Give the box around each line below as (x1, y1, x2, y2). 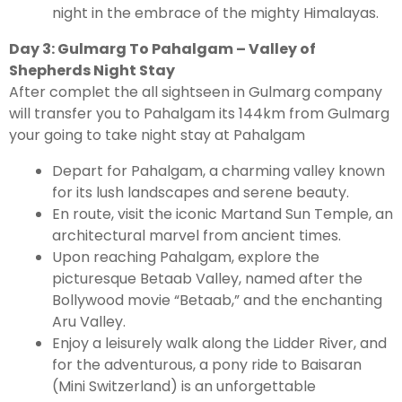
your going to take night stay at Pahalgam (9, 125, 305, 146)
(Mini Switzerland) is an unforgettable (52, 376, 316, 398)
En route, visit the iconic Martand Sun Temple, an (52, 204, 393, 225)
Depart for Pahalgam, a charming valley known (52, 161, 385, 182)
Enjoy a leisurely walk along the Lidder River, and (52, 333, 387, 354)
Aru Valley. (52, 311, 126, 333)
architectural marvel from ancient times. (52, 225, 341, 247)
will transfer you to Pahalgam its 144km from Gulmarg (9, 103, 389, 125)
